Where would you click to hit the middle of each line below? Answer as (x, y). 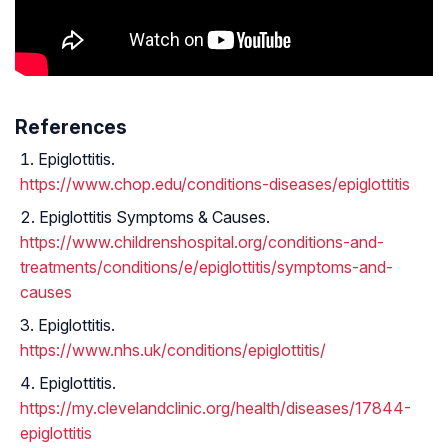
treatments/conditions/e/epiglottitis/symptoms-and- (206, 267)
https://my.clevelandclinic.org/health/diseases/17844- (215, 408)
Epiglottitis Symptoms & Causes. (154, 217)
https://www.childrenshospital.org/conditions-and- (202, 242)
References (71, 127)
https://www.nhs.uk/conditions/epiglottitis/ (173, 350)
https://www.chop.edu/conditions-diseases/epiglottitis (215, 184)
